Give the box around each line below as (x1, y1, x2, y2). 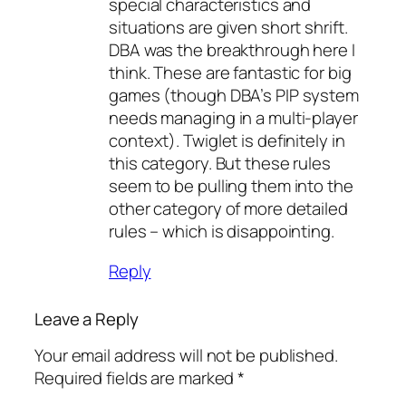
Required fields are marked (34, 366, 238, 391)
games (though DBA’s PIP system (109, 83, 359, 108)
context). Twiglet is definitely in (109, 129, 345, 153)
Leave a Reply (34, 306, 139, 331)
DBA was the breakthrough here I (109, 38, 355, 63)
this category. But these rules (109, 151, 331, 176)
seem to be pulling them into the (109, 174, 353, 198)
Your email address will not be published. (34, 343, 338, 368)
